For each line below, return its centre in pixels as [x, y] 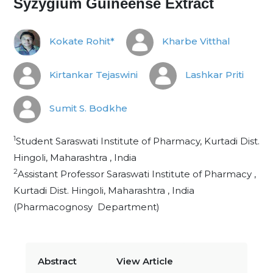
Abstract [57, 261]
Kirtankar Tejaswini [92, 75]
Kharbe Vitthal [195, 41]
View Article [145, 261]
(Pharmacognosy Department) [87, 207]
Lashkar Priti [213, 75]
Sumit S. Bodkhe [87, 108]
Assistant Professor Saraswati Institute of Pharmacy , [137, 174]
